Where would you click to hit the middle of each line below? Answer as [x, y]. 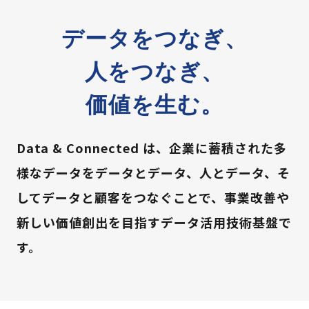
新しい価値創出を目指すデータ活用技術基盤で [154, 222]
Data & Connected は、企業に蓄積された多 [151, 148]
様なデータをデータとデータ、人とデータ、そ [153, 172]
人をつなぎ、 [154, 71]
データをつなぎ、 [154, 38]
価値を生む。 [154, 104]
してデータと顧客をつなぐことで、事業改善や [153, 197]
